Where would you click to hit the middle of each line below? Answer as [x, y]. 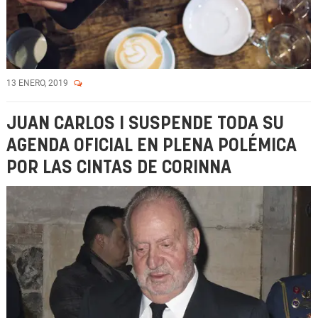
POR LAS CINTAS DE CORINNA [119, 168]
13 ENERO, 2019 [38, 83]
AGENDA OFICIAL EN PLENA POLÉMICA [152, 146]
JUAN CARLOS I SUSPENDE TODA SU [145, 124]
